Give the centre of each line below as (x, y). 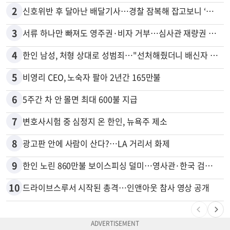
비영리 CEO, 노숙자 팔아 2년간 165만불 (92, 77)
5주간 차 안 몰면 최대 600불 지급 (80, 99)
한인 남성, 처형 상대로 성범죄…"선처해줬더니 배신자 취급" (214, 55)
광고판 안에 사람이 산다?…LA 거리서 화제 (96, 143)
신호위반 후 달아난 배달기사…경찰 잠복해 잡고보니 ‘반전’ (210, 11)
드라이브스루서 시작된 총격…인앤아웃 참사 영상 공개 (116, 187)
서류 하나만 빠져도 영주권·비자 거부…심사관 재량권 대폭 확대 (213, 33)
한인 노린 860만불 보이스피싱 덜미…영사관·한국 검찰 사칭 (209, 165)
